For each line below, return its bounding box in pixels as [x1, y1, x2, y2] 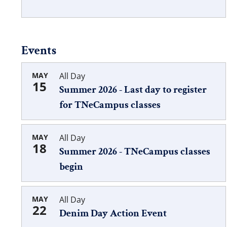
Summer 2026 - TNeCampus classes [59, 144, 210, 158]
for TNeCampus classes [59, 98, 161, 111]
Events [21, 42, 56, 58]
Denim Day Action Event [59, 206, 167, 220]
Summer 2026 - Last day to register [59, 83, 207, 96]
